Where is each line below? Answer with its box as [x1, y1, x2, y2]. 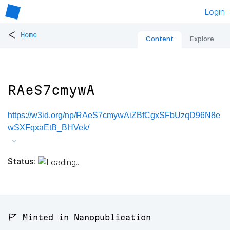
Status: [8, 156, 35, 166]
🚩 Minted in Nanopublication [8, 213, 151, 222]
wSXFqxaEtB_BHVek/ [8, 123, 89, 132]
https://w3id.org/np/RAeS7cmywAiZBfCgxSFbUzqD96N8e [8, 111, 220, 120]
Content [146, 34, 174, 43]
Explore [190, 34, 214, 43]
